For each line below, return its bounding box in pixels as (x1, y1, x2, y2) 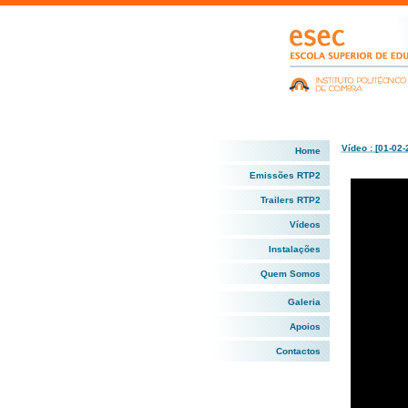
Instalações (268, 244, 321, 254)
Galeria (287, 297, 321, 307)
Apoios (289, 321, 321, 331)
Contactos (275, 346, 321, 356)
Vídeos (289, 219, 321, 229)
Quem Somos (260, 269, 321, 279)
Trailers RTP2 (260, 195, 321, 205)
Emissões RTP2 (249, 170, 321, 180)
